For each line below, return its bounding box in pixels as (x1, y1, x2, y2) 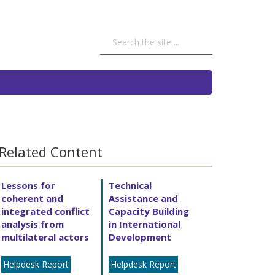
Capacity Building (108, 204, 189, 217)
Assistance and (108, 192, 178, 204)
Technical (108, 179, 152, 192)
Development (108, 230, 171, 243)
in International (108, 217, 180, 230)
